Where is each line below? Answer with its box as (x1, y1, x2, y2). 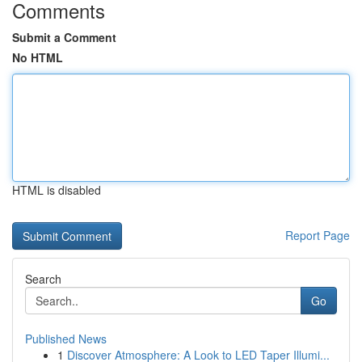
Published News (25, 330, 107, 347)
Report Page (285, 227, 350, 243)
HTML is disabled (12, 182, 101, 198)
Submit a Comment (12, 29, 116, 45)
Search (25, 271, 61, 287)
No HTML (12, 49, 63, 65)
